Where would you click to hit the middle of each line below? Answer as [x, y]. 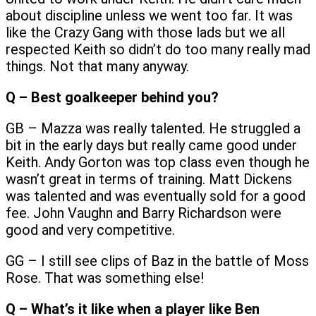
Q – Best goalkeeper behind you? [112, 97]
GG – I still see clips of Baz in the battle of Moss [157, 261]
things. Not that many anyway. [97, 66]
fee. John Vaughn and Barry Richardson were [144, 213]
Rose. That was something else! [105, 278]
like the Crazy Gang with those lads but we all [145, 32]
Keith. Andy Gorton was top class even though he [158, 162]
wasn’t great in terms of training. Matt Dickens [149, 179]
